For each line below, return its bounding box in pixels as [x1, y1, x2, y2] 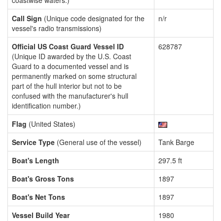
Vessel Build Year [12, 210, 70, 220]
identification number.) [12, 101, 81, 110]
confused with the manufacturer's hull [12, 91, 128, 101]
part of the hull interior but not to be [12, 81, 122, 91]
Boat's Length [12, 155, 59, 165]
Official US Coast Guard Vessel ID [12, 41, 124, 51]
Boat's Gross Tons [12, 174, 74, 184]
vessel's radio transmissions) [12, 23, 102, 33]
